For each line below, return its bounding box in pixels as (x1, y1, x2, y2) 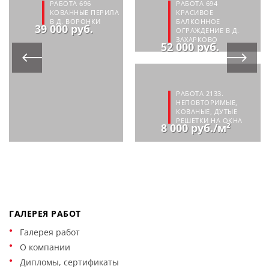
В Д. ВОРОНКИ (49, 17, 101, 26)
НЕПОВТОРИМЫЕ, (176, 98, 238, 107)
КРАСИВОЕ (176, 8, 214, 17)
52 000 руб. (161, 40, 220, 54)
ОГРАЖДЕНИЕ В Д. (176, 26, 240, 35)
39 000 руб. (34, 22, 93, 36)
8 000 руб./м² (161, 121, 231, 135)
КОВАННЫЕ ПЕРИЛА (49, 8, 119, 17)
